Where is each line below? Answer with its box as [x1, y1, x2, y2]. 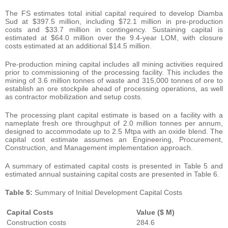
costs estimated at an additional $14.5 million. [5, 41, 152, 50]
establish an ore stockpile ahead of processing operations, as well [5, 84, 223, 93]
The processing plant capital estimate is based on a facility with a [5, 110, 223, 119]
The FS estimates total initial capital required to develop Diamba [5, 9, 223, 17]
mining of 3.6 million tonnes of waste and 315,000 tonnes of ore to [5, 76, 223, 84]
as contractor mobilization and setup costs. [5, 92, 142, 101]
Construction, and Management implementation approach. [5, 143, 193, 152]
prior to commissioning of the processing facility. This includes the [5, 68, 223, 76]
